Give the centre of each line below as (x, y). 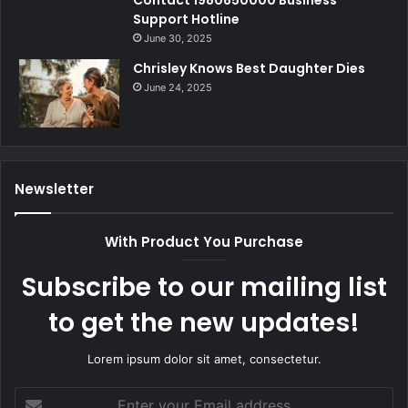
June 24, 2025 (178, 88)
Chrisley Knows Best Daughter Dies (249, 69)
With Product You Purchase (204, 242)
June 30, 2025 (178, 39)
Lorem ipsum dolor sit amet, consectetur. (204, 359)
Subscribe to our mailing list (204, 288)
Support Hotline (186, 20)
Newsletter (54, 189)
